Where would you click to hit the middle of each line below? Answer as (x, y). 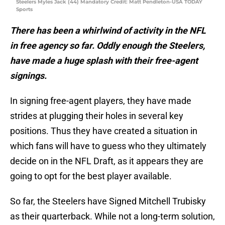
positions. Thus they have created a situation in (104, 131)
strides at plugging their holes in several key (97, 116)
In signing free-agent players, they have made (101, 101)
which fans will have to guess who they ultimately (108, 146)
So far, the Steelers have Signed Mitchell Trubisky (108, 201)
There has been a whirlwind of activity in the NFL (108, 31)
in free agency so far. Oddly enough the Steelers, (108, 46)
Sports (24, 10)
